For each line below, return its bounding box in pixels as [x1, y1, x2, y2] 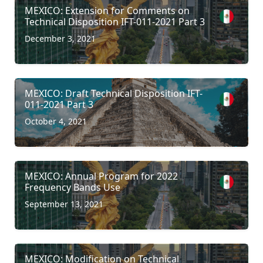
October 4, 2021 [25, 115, 87, 127]
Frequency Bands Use [25, 180, 120, 194]
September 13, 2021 [25, 198, 103, 210]
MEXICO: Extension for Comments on [25, 4, 190, 17]
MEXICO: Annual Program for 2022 [25, 169, 178, 183]
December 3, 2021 [25, 32, 96, 44]
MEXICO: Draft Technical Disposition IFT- [25, 86, 203, 100]
